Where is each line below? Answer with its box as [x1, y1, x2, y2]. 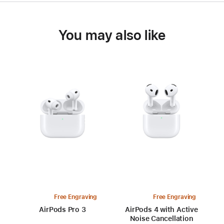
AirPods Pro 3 [39, 205, 86, 214]
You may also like [58, 26, 166, 44]
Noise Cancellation [129, 214, 193, 223]
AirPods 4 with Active [125, 205, 198, 214]
